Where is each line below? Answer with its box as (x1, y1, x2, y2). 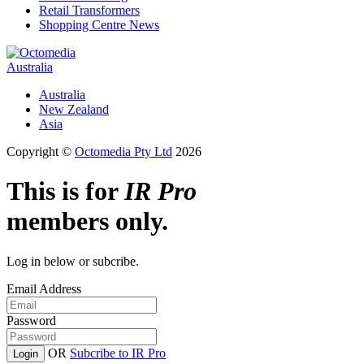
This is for (6, 176, 124, 206)
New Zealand (39, 102, 109, 116)
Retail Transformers (39, 2, 140, 17)
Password (6, 313, 56, 327)
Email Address (6, 281, 81, 296)
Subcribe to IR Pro (70, 345, 166, 360)
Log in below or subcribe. (6, 253, 139, 268)
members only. (6, 206, 168, 236)
